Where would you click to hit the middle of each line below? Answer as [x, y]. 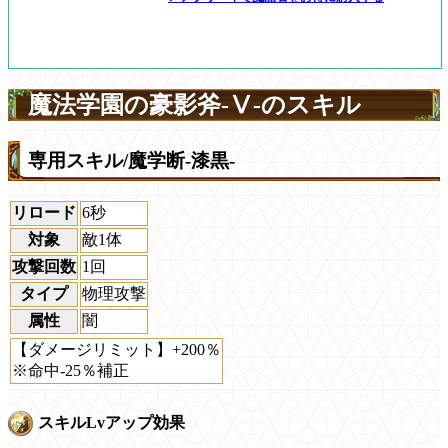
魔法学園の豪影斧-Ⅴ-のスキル [194, 104]
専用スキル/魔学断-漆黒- [131, 160]
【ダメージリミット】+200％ [116, 350]
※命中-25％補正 [70, 371]
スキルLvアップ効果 [111, 422]
